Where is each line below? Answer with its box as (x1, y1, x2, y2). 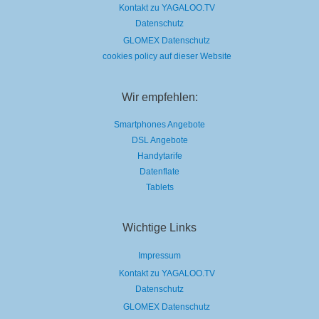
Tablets (145, 182, 174, 193)
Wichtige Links (122, 221, 197, 234)
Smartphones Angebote (114, 120, 205, 130)
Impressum (138, 250, 181, 261)
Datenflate (140, 167, 179, 177)
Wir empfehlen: (121, 90, 198, 103)
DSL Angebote (131, 135, 188, 146)
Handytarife (137, 151, 182, 162)
